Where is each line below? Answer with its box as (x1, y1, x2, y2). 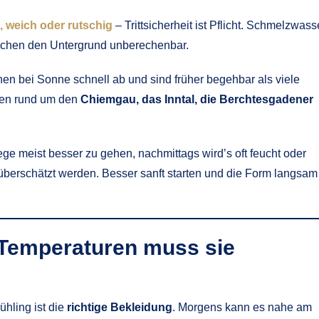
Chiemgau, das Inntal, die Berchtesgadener (80, 93, 313, 105)
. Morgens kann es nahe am (172, 300, 312, 313)
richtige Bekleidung (67, 300, 172, 313)
